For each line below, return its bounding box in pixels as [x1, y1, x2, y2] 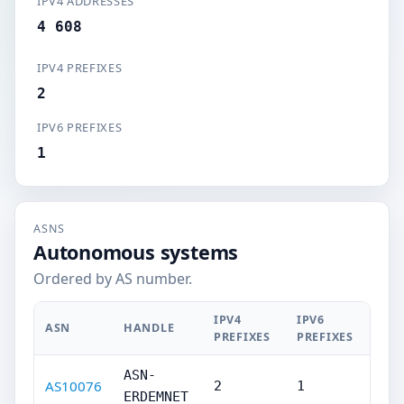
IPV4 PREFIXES [37, 60, 123, 76]
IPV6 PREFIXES [37, 119, 123, 135]
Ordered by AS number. [33, 269, 192, 289]
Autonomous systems [33, 239, 239, 265]
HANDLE [124, 320, 175, 335]
